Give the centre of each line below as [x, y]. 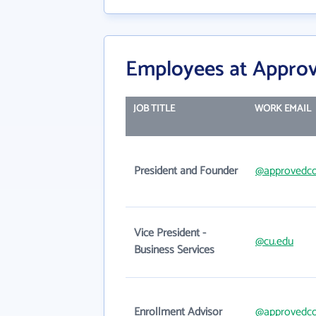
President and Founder [186, 171]
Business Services [174, 250]
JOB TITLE [154, 109]
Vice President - [170, 233]
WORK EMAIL [282, 109]
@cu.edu [274, 242]
